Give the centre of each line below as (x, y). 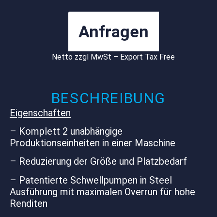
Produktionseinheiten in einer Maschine (93, 143)
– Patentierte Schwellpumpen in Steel (91, 180)
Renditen (29, 203)
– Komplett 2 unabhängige (66, 131)
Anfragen (113, 32)
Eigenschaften (40, 113)
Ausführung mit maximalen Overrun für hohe (102, 192)
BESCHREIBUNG (108, 98)
